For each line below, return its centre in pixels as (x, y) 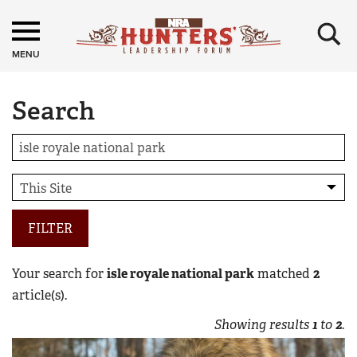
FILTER (50, 228)
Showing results (263, 325)
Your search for (59, 274)
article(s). (39, 295)
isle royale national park (180, 274)
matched (284, 274)
